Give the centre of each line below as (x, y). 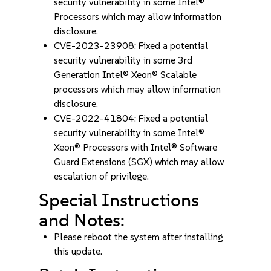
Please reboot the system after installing (139, 237)
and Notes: (82, 220)
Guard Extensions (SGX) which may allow (139, 162)
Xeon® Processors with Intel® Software (136, 147)
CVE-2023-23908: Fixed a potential (131, 46)
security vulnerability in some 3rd (123, 60)
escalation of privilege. (102, 176)
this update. (78, 251)
